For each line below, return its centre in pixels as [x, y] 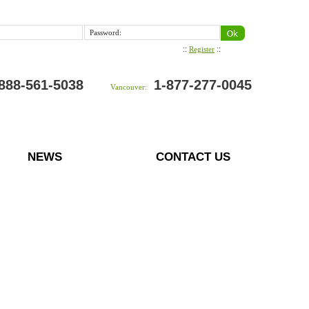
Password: [106, 33]
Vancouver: [129, 87]
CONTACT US [193, 157]
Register [202, 49]
